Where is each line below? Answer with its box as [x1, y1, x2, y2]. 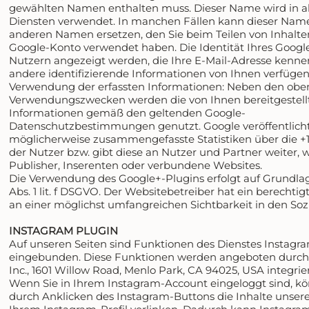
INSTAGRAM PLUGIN [9, 223, 119, 237]
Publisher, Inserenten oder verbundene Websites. [9, 158, 263, 172]
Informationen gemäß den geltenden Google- [9, 106, 246, 119]
